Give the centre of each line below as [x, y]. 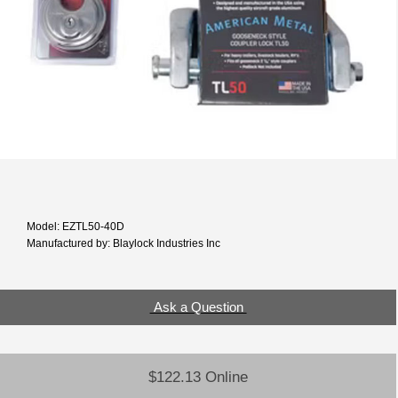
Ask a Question [198, 307]
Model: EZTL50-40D [76, 226]
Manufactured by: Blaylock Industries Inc [123, 243]
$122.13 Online [199, 377]
